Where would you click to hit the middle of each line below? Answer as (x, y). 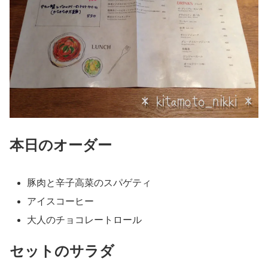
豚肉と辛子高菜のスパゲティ (89, 182)
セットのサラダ (62, 251)
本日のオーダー (61, 145)
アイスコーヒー (61, 201)
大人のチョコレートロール (85, 220)
